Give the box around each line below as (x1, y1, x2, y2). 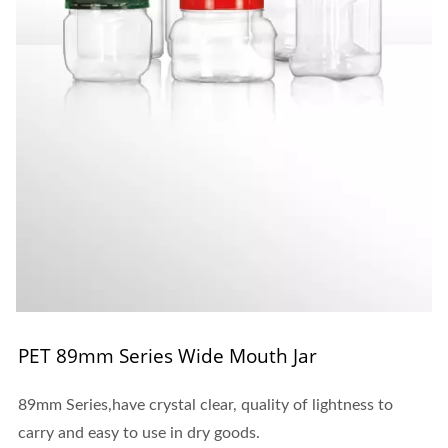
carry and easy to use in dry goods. (18, 425, 260, 442)
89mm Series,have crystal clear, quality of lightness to (18, 397, 393, 414)
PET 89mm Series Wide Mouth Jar (18, 343, 317, 370)
